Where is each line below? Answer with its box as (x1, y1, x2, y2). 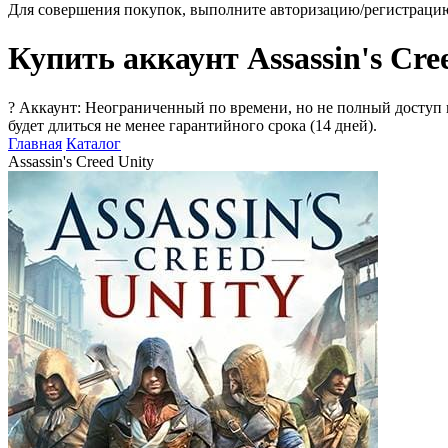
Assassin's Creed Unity (8, 152, 154, 170)
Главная (8, 134, 62, 152)
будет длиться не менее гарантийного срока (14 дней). (8, 116, 377, 134)
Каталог (66, 134, 121, 152)
